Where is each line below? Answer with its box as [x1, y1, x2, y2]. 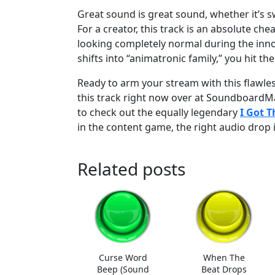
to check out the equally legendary [77, 105, 240, 119]
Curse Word [98, 252, 147, 264]
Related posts [77, 157, 185, 180]
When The [203, 252, 245, 264]
